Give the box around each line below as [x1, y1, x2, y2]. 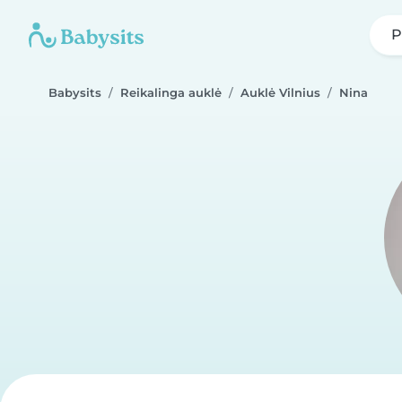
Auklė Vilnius [240, 86, 320, 100]
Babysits [48, 86, 101, 100]
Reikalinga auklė [120, 86, 222, 100]
